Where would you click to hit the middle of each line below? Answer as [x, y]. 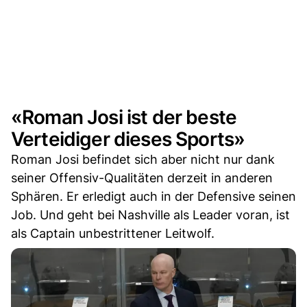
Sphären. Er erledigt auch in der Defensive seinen [153, 196]
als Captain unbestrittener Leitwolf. [113, 233]
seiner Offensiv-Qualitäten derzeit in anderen [142, 177]
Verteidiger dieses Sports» [128, 139]
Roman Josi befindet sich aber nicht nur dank [143, 159]
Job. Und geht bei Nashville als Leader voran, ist [150, 214]
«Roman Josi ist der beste [124, 117]
